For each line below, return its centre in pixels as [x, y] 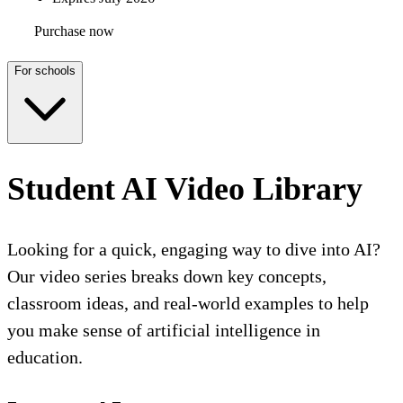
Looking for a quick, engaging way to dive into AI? [194, 250]
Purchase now [74, 31]
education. [45, 358]
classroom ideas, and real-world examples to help [188, 304]
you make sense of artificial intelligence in [164, 331]
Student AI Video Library [185, 189]
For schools [45, 70]
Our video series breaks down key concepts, [167, 277]
